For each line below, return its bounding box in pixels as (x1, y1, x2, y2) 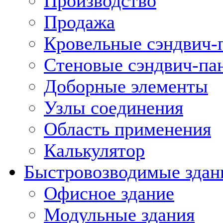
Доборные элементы (44, 76, 208, 97)
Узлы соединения (44, 97, 183, 118)
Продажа (44, 11, 115, 32)
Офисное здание (44, 183, 174, 204)
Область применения (44, 118, 211, 139)
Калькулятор (44, 140, 145, 161)
